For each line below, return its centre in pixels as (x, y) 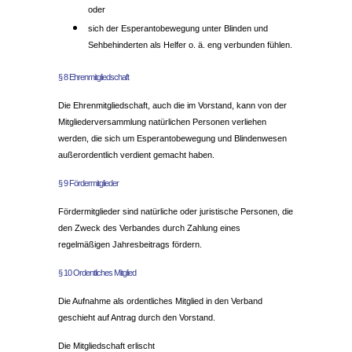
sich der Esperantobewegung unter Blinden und (178, 28)
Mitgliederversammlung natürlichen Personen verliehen (162, 122)
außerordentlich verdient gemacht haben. (136, 155)
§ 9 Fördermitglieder (88, 183)
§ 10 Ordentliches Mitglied (97, 273)
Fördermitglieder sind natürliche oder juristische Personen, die (176, 212)
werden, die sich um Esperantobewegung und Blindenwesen (172, 139)
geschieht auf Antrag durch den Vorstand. (137, 318)
